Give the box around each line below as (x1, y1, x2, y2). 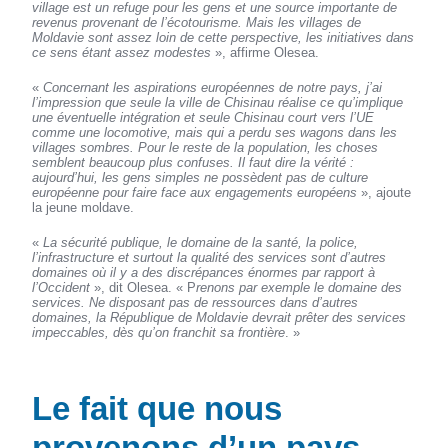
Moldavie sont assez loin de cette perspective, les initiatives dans (32, 30, 415, 46)
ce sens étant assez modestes (32, 45, 212, 61)
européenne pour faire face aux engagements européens (32, 185, 358, 201)
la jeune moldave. (32, 200, 135, 216)
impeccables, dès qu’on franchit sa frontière (32, 325, 286, 341)
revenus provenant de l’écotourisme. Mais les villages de (32, 15, 362, 31)
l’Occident (32, 280, 91, 296)
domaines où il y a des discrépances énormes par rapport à (32, 265, 376, 281)
